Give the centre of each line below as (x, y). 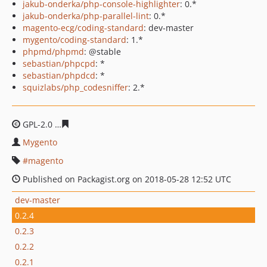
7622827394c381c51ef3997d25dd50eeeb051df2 (165, 124)
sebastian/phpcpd (59, 63)
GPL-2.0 (38, 124)
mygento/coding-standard (74, 40)
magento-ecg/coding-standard (83, 28)
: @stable (103, 52)
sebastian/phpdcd (59, 75)
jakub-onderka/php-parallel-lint (86, 16)
